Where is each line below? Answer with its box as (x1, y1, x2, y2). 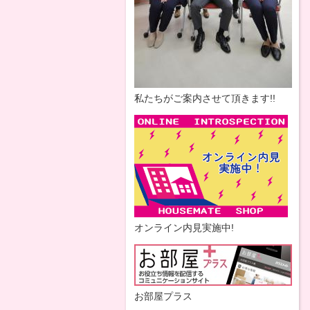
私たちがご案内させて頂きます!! (134, 93, 275, 104)
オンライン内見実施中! (134, 222, 234, 233)
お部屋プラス (134, 291, 192, 302)
